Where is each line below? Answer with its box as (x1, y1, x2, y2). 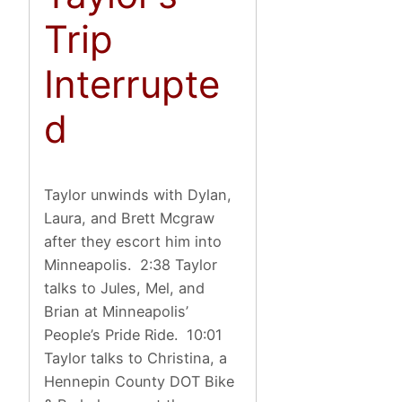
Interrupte (44, 60, 221, 107)
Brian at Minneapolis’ (44, 301, 189, 320)
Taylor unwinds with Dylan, (44, 185, 232, 204)
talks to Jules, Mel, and (44, 278, 205, 297)
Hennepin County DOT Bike (44, 371, 235, 390)
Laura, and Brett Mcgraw (44, 208, 215, 227)
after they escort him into (44, 232, 223, 250)
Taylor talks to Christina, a (44, 348, 228, 367)
